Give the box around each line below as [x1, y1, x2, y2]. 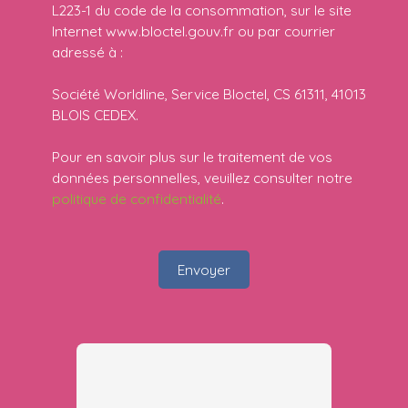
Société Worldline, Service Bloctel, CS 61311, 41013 [52, 85, 366, 104]
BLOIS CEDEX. [52, 106, 138, 125]
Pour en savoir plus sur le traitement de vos [52, 148, 332, 167]
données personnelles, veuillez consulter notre [52, 168, 352, 188]
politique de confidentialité [52, 189, 221, 209]
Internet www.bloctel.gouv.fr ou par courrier [52, 22, 335, 41]
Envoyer [178, 260, 230, 279]
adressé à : [52, 43, 123, 62]
